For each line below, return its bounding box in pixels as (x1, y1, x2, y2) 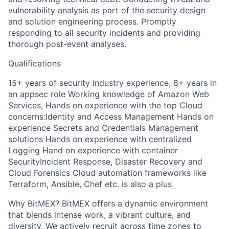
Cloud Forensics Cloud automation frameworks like (8, 168, 207, 178)
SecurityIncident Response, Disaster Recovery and (8, 156, 202, 167)
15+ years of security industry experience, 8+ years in (8, 78, 217, 88)
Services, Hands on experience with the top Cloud (8, 100, 202, 110)
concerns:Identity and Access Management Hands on (8, 111, 214, 122)
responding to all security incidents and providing (8, 28, 200, 38)
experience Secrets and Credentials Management (8, 123, 198, 133)
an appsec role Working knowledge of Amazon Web (8, 89, 209, 99)
